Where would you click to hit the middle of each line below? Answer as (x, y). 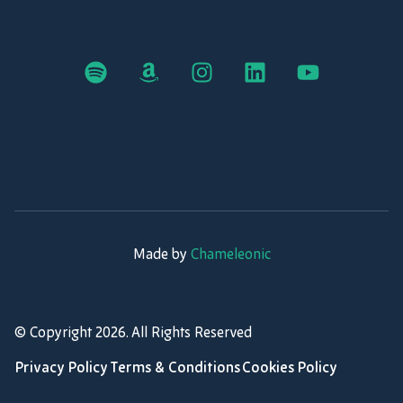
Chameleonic (230, 256)
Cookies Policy (290, 369)
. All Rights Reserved (189, 333)
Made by (161, 256)
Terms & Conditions (175, 369)
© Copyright (55, 333)
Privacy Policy (62, 369)
